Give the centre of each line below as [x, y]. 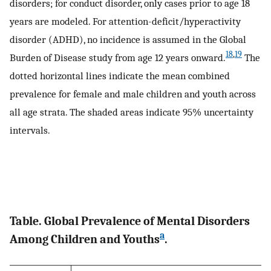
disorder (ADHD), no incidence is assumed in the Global [128, 39]
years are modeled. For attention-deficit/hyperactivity [125, 21]
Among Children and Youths [85, 240]
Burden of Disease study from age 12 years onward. [118, 57]
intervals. [30, 130]
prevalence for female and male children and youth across [133, 93]
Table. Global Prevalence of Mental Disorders [130, 221]
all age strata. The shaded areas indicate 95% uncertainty [132, 112]
